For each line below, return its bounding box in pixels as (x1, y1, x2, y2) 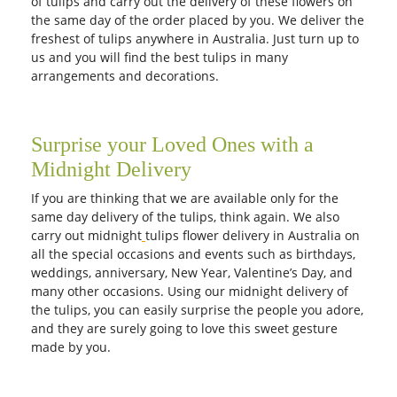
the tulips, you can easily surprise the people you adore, (31, 301, 363, 318)
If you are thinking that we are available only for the (31, 190, 339, 206)
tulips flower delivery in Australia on (145, 227, 360, 244)
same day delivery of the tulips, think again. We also (31, 208, 339, 225)
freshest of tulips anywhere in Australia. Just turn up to (31, 30, 359, 47)
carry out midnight (31, 227, 142, 244)
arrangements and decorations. (31, 67, 222, 84)
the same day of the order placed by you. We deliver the (31, 12, 364, 28)
